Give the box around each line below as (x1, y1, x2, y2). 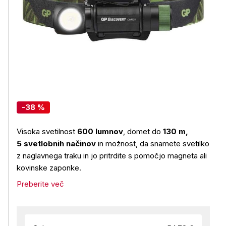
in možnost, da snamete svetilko (96, 139, 209, 148)
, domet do (123, 127, 163, 136)
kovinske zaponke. (17, 163, 81, 173)
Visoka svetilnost (17, 127, 77, 136)
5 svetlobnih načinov (17, 139, 96, 148)
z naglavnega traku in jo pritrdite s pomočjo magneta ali (17, 151, 207, 160)
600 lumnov (77, 127, 123, 136)
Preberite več (17, 179, 64, 189)
